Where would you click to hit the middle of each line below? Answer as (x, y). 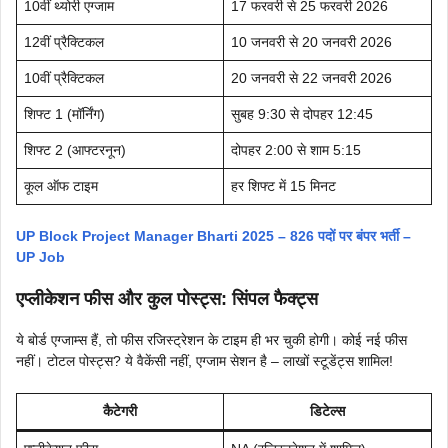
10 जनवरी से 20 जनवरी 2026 (311, 41)
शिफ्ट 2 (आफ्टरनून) (75, 149)
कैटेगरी (120, 410)
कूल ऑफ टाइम (61, 185)
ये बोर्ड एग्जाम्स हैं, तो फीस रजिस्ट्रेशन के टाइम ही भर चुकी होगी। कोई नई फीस (211, 339)
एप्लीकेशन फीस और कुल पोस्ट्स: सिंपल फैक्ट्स (167, 298)
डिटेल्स (327, 410)
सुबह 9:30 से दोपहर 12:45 (302, 113)
